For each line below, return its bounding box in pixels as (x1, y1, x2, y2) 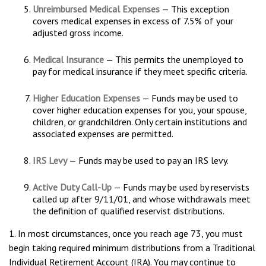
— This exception (160, 3, 229, 15)
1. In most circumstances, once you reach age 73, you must (9, 227, 243, 239)
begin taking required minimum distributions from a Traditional (9, 242, 255, 254)
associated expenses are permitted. (33, 128, 173, 140)
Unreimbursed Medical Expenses (33, 3, 160, 15)
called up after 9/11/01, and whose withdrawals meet (33, 193, 251, 205)
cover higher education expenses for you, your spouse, (33, 104, 246, 116)
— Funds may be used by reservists (112, 181, 249, 193)
